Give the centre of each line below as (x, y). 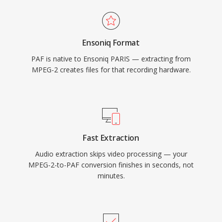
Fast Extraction (111, 138)
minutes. (111, 176)
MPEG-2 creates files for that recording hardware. (111, 70)
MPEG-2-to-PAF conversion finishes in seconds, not (111, 165)
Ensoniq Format (111, 43)
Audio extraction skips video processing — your (111, 154)
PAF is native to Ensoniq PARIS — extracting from (111, 59)
